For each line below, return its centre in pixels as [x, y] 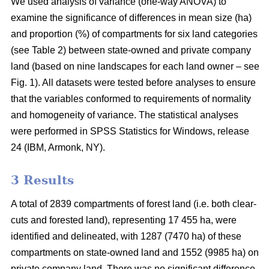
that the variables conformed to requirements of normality [131, 99]
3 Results [42, 180]
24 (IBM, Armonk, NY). [58, 148]
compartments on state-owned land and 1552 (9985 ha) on [135, 253]
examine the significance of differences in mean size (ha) [131, 18]
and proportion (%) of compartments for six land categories [134, 34]
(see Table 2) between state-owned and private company [131, 50]
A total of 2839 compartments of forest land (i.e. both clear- [134, 204]
